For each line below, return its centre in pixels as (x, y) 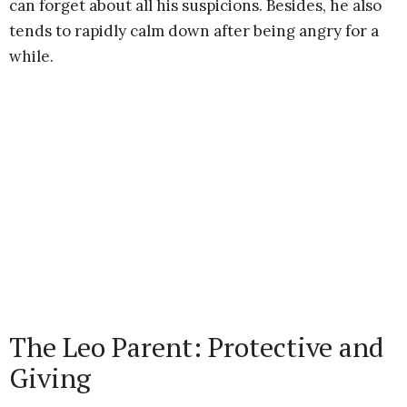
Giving (50, 378)
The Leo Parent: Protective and (197, 347)
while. (31, 56)
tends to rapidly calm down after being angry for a (194, 31)
